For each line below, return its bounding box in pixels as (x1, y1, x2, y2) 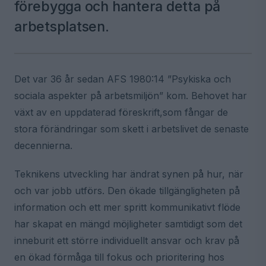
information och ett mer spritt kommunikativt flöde (14, 201, 240, 213)
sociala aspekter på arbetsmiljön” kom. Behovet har (14, 90, 247, 102)
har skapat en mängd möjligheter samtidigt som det (14, 218, 242, 230)
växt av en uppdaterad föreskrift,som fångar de (14, 106, 228, 118)
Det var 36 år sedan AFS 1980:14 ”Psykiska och (14, 73, 231, 85)
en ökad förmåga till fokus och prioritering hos (14, 251, 224, 263)
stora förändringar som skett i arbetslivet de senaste (14, 123, 249, 135)
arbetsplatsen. (14, 18, 109, 35)
